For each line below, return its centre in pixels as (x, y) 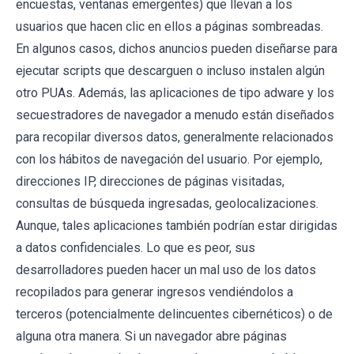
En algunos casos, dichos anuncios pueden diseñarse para (177, 48)
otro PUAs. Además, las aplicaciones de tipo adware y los (175, 92)
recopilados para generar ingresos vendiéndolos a (154, 292)
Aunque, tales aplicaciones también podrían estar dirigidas (177, 225)
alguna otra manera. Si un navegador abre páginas (151, 336)
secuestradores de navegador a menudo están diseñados (175, 115)
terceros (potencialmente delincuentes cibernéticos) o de (174, 314)
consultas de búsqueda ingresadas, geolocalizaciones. (167, 203)
